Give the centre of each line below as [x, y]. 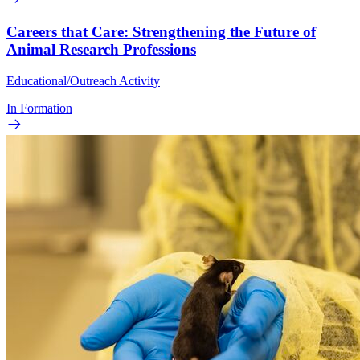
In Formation [39, 108]
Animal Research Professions [101, 50]
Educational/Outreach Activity [83, 81]
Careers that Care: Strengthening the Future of [161, 32]
